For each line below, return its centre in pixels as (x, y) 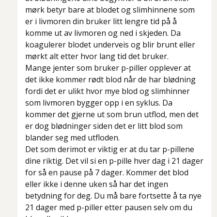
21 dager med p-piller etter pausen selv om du (109, 208)
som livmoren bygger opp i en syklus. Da (99, 103)
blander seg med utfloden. (72, 138)
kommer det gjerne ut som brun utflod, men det (112, 115)
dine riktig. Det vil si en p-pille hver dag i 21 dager (114, 161)
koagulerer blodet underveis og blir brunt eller (110, 45)
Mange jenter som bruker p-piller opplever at (108, 68)
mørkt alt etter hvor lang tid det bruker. (97, 56)
